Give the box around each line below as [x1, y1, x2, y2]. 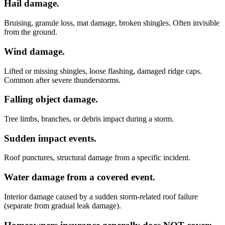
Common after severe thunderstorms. [4, 75, 121, 84]
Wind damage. [4, 46, 65, 57]
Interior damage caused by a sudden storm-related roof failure [4, 192, 198, 201]
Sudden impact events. [4, 133, 96, 144]
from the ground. [4, 28, 57, 37]
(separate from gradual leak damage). [4, 201, 121, 210]
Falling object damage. [4, 94, 98, 105]
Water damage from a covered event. [4, 172, 155, 183]
